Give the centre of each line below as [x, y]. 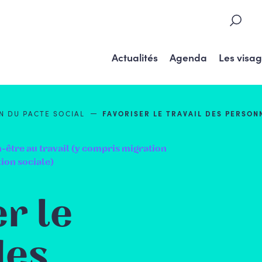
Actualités [135, 57]
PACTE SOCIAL [54, 113]
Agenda [188, 57]
